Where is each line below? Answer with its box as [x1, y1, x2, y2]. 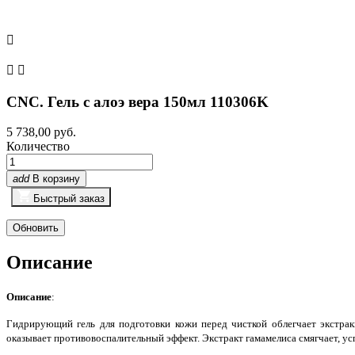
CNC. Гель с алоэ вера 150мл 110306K [6, 93, 269, 110]
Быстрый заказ [33, 193, 105, 205]
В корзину [32, 173, 80, 185]
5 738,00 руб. [6, 125, 76, 139]
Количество [6, 139, 70, 154]
